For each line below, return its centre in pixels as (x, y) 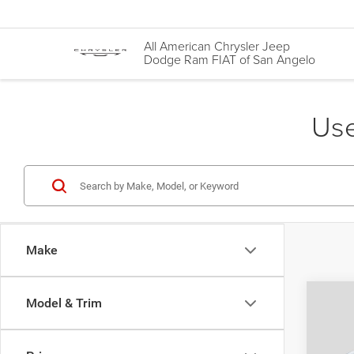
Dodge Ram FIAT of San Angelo (230, 60)
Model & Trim (64, 303)
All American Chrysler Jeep (217, 46)
